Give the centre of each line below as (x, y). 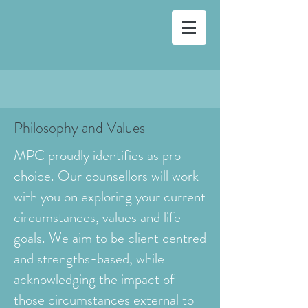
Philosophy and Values (79, 128)
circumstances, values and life (97, 217)
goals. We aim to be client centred (110, 238)
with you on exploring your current (110, 197)
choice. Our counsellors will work (106, 176)
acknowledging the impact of (94, 279)
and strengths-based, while (89, 258)
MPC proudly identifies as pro (97, 155)
